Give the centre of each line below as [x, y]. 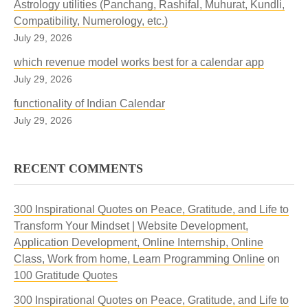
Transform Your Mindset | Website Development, [131, 226]
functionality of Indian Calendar [89, 103]
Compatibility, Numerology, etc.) [91, 21]
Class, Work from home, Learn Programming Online [139, 259]
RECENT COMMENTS [78, 168]
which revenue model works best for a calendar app [139, 62]
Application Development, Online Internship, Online [139, 242]
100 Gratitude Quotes [66, 275]
